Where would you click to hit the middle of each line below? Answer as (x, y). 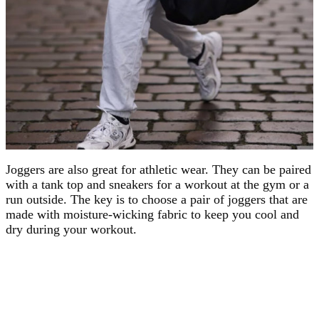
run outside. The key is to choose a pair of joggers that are (157, 199)
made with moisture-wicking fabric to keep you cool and (152, 214)
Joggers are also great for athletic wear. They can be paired (158, 169)
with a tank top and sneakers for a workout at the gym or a (157, 184)
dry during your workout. (71, 229)
